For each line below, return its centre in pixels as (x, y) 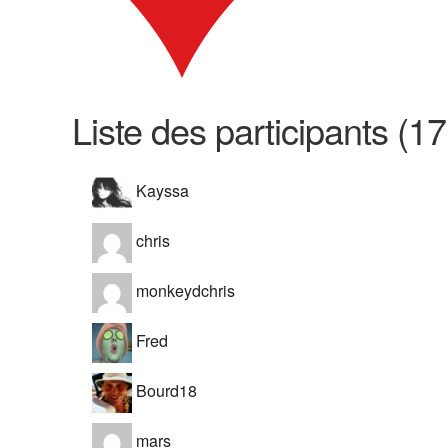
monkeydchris (183, 291)
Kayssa (160, 191)
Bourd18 (164, 391)
